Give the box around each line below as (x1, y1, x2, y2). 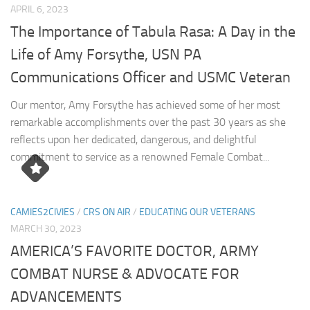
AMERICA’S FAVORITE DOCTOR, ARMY (10, 242, 259, 261)
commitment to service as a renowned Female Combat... (10, 150, 269, 164)
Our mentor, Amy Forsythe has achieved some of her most (10, 98, 280, 112)
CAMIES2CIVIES (10, 206, 75, 219)
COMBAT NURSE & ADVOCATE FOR (10, 265, 239, 284)
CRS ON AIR (83, 206, 131, 219)
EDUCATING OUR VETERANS (139, 206, 255, 219)
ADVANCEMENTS (10, 288, 122, 307)
